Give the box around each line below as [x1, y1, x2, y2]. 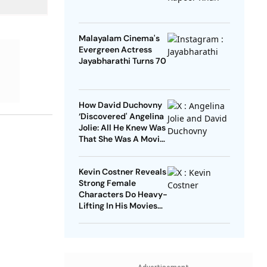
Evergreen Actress [78, 44, 152, 55]
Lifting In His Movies [78, 200, 157, 212]
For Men [78, 212, 110, 223]
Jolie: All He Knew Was [78, 122, 166, 133]
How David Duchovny [78, 100, 162, 111]
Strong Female [78, 178, 136, 189]
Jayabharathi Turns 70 [78, 55, 166, 67]
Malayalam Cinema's [78, 33, 160, 44]
